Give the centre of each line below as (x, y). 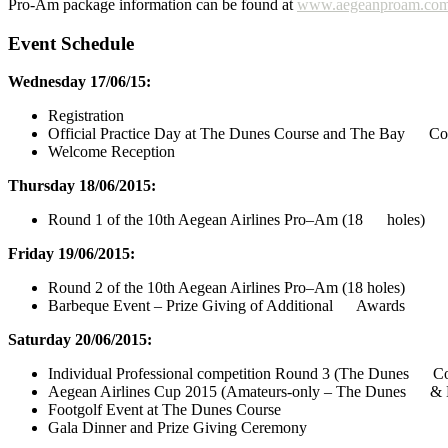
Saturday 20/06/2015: (80, 340)
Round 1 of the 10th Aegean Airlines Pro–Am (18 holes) (236, 220)
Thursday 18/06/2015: (82, 186)
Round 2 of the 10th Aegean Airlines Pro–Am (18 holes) (226, 288)
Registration (86, 116)
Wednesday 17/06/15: (79, 82)
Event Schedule (71, 43)
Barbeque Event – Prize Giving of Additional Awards (226, 306)
